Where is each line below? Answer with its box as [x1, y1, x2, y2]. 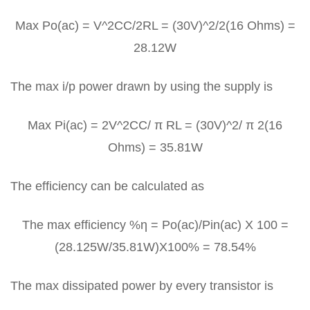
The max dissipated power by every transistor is [10, 278, 273, 293]
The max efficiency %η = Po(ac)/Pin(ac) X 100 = [21, 217, 289, 232]
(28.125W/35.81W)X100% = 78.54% [54, 239, 256, 254]
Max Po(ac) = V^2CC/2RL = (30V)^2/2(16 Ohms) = [15, 18, 295, 33]
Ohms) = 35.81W [107, 140, 203, 154]
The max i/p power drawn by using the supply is [10, 79, 273, 93]
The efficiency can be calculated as [10, 179, 204, 193]
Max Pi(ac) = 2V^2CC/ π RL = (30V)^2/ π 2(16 [28, 118, 282, 132]
